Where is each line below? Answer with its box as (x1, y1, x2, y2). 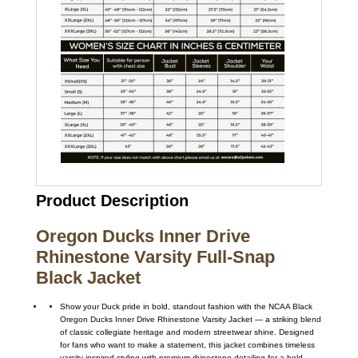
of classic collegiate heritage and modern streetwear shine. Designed (59, 327, 314, 336)
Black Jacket (35, 267, 141, 288)
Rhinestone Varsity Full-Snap (35, 246, 275, 267)
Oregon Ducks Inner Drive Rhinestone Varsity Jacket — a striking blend (59, 314, 321, 324)
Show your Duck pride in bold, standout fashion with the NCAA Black (59, 301, 312, 311)
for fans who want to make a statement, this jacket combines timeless (59, 340, 315, 349)
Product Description (35, 191, 189, 209)
